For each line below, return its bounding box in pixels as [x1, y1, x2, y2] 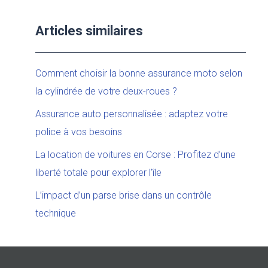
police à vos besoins [35, 126, 123, 138]
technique [35, 208, 77, 219]
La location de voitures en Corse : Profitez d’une [35, 149, 236, 160]
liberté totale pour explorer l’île [35, 167, 162, 178]
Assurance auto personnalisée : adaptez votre [35, 108, 229, 120]
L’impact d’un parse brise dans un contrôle [35, 190, 212, 201]
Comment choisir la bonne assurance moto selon [35, 68, 243, 79]
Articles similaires [35, 23, 144, 38]
